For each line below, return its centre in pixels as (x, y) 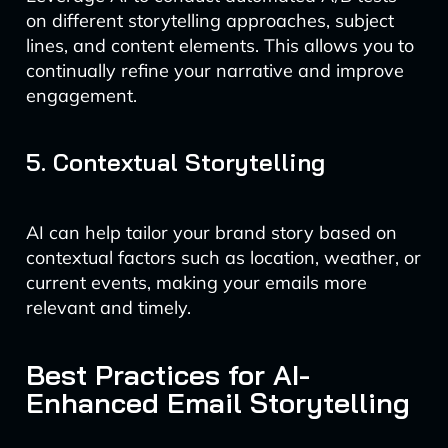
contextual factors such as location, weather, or (223, 257)
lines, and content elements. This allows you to (219, 45)
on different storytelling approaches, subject (209, 20)
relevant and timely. (108, 307)
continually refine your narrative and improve (214, 70)
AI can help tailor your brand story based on (211, 232)
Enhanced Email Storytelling (217, 402)
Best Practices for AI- (167, 374)
